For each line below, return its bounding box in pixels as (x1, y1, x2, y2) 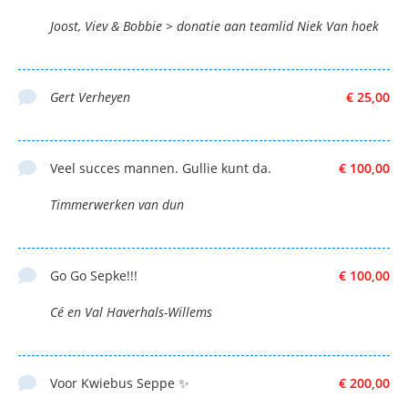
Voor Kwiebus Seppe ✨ (50, 373, 189, 392)
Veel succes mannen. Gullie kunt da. (50, 158, 271, 177)
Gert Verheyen (50, 87, 130, 106)
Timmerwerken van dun (50, 195, 184, 213)
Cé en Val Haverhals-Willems (50, 302, 212, 321)
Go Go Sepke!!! (50, 266, 138, 284)
